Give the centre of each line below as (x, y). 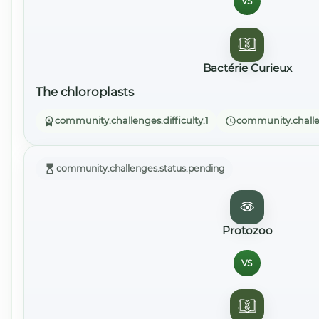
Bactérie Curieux (247, 68)
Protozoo (247, 231)
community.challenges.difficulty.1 (132, 121)
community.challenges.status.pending (141, 169)
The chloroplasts (85, 92)
